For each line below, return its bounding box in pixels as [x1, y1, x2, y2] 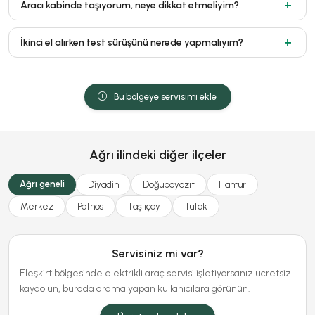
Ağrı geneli [20, 178, 65, 189]
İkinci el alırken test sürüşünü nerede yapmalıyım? [20, 36, 243, 49]
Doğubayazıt [143, 179, 195, 190]
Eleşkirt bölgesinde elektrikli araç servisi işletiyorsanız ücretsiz [20, 266, 291, 279]
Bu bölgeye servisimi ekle [113, 91, 217, 102]
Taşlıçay [127, 200, 160, 212]
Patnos [77, 200, 103, 212]
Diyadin [88, 179, 119, 190]
